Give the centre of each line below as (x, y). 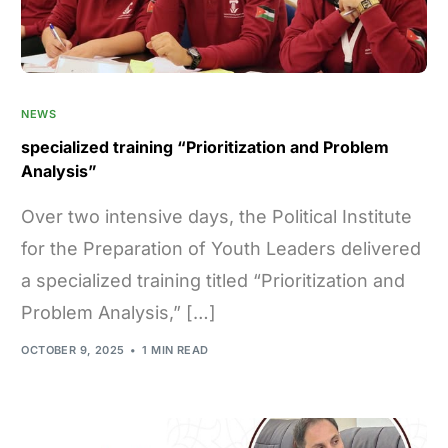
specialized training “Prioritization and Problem (205, 146)
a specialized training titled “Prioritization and (213, 280)
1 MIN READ (175, 350)
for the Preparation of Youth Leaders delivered (221, 248)
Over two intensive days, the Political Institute (217, 216)
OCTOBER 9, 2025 (73, 350)
